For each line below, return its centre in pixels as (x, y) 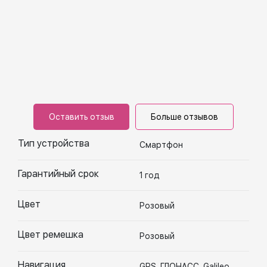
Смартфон (161, 145)
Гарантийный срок (58, 174)
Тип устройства (54, 143)
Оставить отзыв (81, 117)
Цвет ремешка (51, 235)
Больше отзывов (184, 117)
